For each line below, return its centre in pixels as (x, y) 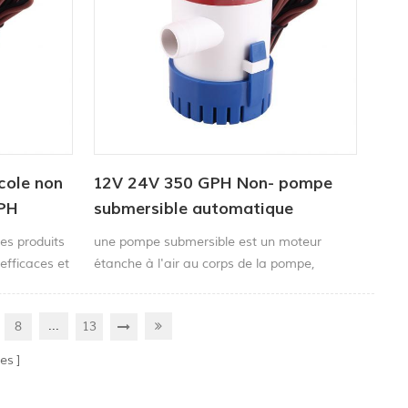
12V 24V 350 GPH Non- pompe (214, 184)
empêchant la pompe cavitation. (190, 286)
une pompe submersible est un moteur (208, 242)
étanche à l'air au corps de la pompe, (205, 264)
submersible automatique (194, 209)
